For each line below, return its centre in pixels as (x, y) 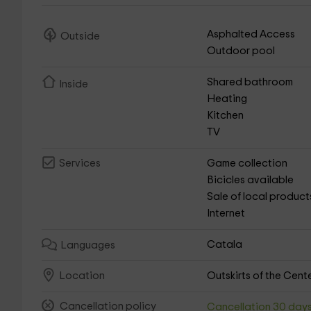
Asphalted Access (251, 34)
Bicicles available (251, 180)
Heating (227, 99)
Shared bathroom (250, 82)
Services (79, 164)
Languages (87, 246)
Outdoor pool (241, 51)
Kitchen (226, 116)
